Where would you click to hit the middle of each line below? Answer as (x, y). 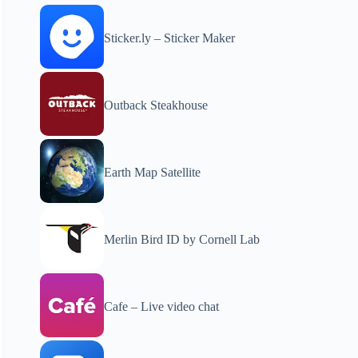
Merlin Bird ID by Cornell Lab (182, 239)
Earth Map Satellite (153, 172)
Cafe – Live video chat (162, 306)
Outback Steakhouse (156, 105)
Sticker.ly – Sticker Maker (170, 38)
